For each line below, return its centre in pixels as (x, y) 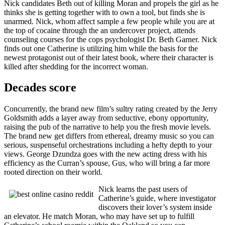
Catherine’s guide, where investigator (157, 198)
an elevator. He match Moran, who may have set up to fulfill (99, 216)
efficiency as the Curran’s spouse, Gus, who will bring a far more (107, 163)
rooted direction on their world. (53, 172)
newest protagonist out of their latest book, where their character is (109, 57)
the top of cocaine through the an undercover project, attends (100, 30)
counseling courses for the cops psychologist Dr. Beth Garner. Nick (110, 39)
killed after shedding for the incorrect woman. (76, 66)
